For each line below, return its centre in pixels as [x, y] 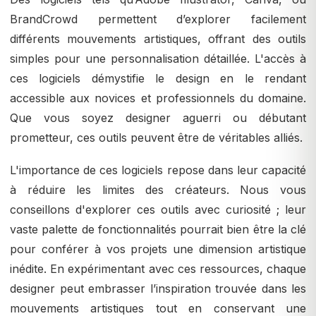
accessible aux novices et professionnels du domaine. [158, 98]
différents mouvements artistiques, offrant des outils [158, 39]
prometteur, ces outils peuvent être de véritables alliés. [156, 138]
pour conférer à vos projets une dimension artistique [158, 249]
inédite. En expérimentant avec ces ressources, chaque [158, 269]
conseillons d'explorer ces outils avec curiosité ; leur [158, 210]
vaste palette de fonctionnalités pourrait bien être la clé [158, 230]
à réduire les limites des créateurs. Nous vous [158, 190]
